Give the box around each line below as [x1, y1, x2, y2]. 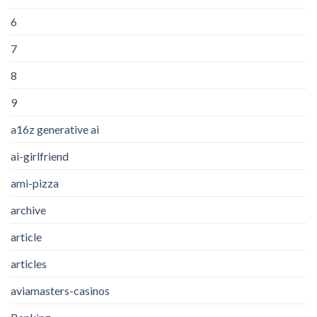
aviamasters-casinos [11, 283, 110, 297]
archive [11, 202, 46, 217]
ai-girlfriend [11, 149, 69, 163]
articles [11, 256, 47, 270]
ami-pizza [11, 175, 59, 190]
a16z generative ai [11, 122, 99, 136]
